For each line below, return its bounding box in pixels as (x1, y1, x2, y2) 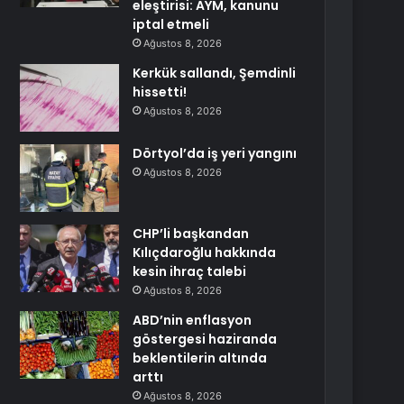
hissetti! (133, 83, 188, 101)
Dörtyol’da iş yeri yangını (133, 144, 298, 162)
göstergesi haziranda (133, 330, 278, 348)
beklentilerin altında (133, 349, 268, 367)
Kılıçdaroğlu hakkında (133, 243, 277, 262)
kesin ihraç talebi (133, 262, 247, 280)
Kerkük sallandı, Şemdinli (133, 64, 297, 82)
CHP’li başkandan (133, 225, 250, 243)
